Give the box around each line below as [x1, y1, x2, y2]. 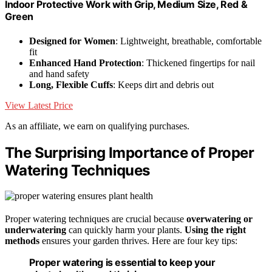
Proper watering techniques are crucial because [5, 214, 186, 225]
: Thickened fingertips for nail [141, 57, 255, 68]
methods [5, 236, 39, 246]
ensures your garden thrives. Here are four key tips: [39, 236, 237, 246]
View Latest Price [5, 100, 73, 110]
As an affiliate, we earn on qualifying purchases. [5, 120, 189, 131]
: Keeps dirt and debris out [113, 79, 214, 90]
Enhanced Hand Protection [29, 57, 141, 68]
